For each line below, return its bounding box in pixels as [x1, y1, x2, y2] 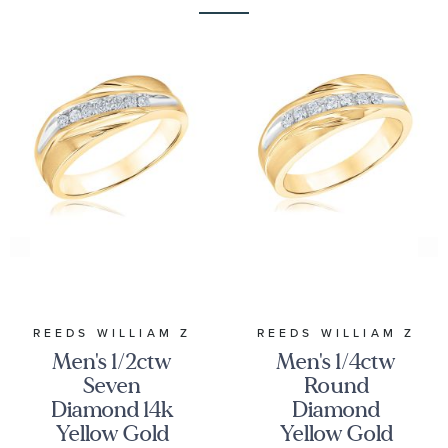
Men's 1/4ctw [276, 346, 396, 376]
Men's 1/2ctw [52, 346, 172, 376]
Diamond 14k [50, 394, 174, 424]
